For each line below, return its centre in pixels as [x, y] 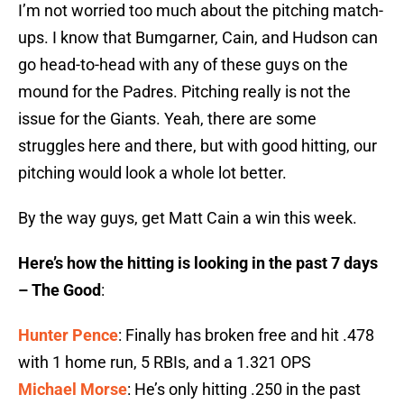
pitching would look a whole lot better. [152, 173]
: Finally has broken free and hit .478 [246, 335]
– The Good [60, 290]
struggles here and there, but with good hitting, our [197, 146]
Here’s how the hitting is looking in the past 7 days [198, 263]
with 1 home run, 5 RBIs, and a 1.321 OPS [165, 363]
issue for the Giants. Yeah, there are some [167, 119]
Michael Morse [73, 390]
